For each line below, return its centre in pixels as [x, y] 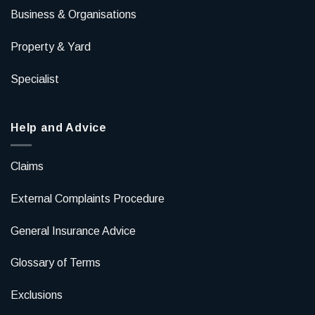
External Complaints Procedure [88, 198]
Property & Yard [51, 46]
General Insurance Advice [73, 231]
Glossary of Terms [56, 263]
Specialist [35, 79]
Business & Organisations [73, 15]
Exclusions [37, 295]
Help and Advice [59, 128]
